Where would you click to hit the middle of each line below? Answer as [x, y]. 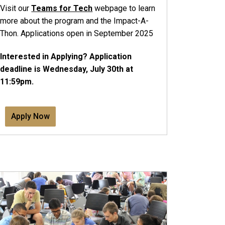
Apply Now [31, 116]
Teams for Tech [62, 9]
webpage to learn [124, 9]
